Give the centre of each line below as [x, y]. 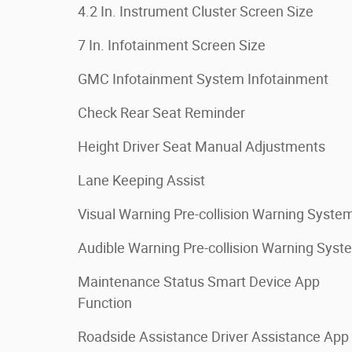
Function [105, 302]
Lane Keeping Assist [141, 180]
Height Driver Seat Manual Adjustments [202, 146]
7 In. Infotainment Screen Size [172, 45]
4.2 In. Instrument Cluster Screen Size [196, 11]
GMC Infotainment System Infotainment [203, 79]
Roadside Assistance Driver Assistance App [213, 336]
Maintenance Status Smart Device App [199, 281]
